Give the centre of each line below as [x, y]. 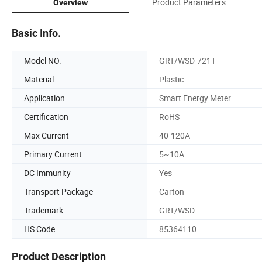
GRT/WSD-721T [187, 60]
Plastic [171, 79]
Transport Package [58, 191]
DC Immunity [47, 173]
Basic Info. [36, 33]
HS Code [39, 229]
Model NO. [43, 60]
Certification [46, 116]
